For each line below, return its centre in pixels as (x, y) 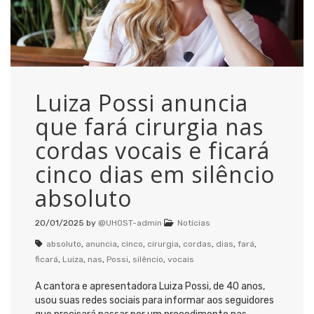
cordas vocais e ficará (152, 150)
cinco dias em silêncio (155, 174)
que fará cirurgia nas (149, 126)
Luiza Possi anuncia (142, 102)
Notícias (194, 223)
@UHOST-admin (130, 223)
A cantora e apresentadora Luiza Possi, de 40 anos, (150, 286)
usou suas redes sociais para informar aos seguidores (155, 300)
